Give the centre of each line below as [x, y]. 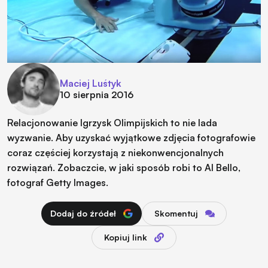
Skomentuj [176, 213]
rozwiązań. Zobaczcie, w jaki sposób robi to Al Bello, [124, 167]
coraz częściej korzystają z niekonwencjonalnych [115, 152]
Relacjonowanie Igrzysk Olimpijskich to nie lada [112, 122]
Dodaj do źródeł [83, 213]
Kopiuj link [126, 237]
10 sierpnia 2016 [97, 94]
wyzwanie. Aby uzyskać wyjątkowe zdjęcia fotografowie [131, 137]
